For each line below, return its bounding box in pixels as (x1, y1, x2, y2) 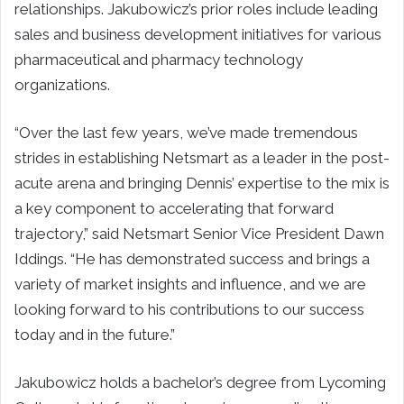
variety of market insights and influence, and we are (14, 274, 366, 293)
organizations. (14, 75, 110, 94)
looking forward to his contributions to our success (14, 299, 364, 318)
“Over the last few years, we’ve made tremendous (14, 123, 358, 142)
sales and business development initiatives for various (14, 24, 381, 43)
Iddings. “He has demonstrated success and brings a (14, 249, 370, 268)
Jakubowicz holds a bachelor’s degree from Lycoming (14, 372, 386, 391)
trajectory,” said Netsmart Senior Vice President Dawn (14, 224, 384, 243)
